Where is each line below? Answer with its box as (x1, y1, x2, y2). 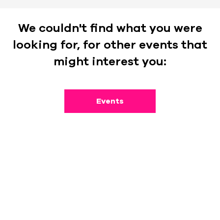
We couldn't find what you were (18, 20, 202, 36)
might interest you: (54, 54, 166, 69)
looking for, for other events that (13, 37, 207, 53)
